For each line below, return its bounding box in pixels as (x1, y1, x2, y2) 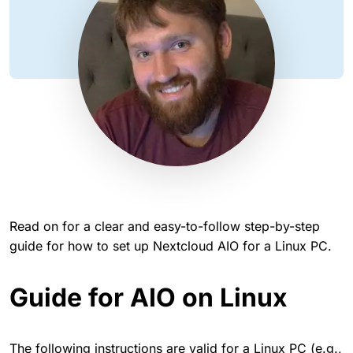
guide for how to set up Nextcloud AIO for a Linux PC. (9, 237, 332, 254)
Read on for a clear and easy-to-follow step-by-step (9, 217, 320, 234)
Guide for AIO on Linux (9, 281, 288, 313)
